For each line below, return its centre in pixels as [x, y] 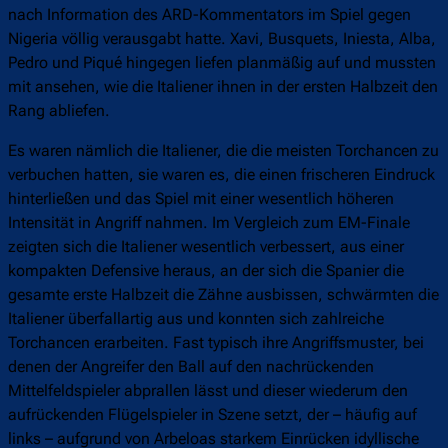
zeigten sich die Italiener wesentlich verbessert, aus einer [206, 247]
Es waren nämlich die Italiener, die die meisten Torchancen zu [223, 151]
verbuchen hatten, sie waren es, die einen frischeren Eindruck [221, 175]
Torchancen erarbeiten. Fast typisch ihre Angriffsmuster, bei [216, 343]
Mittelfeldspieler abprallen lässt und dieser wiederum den [208, 391]
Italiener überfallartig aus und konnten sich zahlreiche [196, 319]
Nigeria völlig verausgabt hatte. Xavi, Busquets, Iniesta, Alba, [222, 39]
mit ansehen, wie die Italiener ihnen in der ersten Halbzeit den [223, 87]
